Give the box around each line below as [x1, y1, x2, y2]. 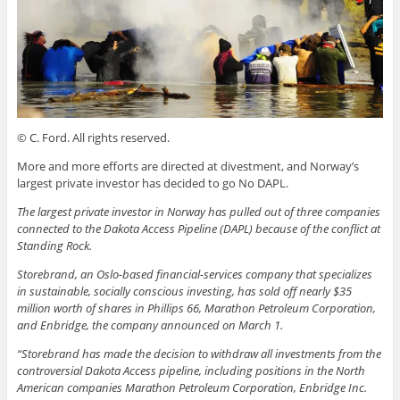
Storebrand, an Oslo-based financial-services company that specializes [16, 265, 372, 282]
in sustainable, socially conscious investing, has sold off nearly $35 [16, 282, 352, 299]
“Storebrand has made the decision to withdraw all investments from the [16, 345, 381, 362]
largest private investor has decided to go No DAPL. [16, 174, 288, 191]
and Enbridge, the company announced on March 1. [16, 316, 283, 333]
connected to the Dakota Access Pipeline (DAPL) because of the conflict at [16, 220, 380, 237]
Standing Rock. [16, 237, 92, 254]
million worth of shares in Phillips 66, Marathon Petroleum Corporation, [16, 299, 376, 316]
